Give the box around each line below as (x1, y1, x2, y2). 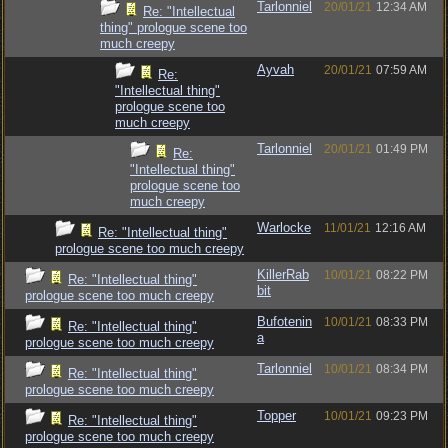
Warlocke (257, 220, 311, 235)
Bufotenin (257, 314, 312, 329)
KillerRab (257, 267, 309, 282)
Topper (257, 408, 296, 423)
